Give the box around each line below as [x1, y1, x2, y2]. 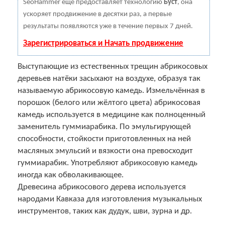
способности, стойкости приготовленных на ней [18, 134, 191, 143]
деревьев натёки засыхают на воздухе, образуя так [18, 74, 200, 83]
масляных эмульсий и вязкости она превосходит [18, 146, 193, 155]
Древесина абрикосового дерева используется [18, 182, 186, 191]
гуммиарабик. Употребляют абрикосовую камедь [18, 158, 197, 167]
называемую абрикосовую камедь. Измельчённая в [18, 86, 205, 95]
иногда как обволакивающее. [18, 170, 124, 179]
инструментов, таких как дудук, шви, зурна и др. [18, 206, 192, 215]
